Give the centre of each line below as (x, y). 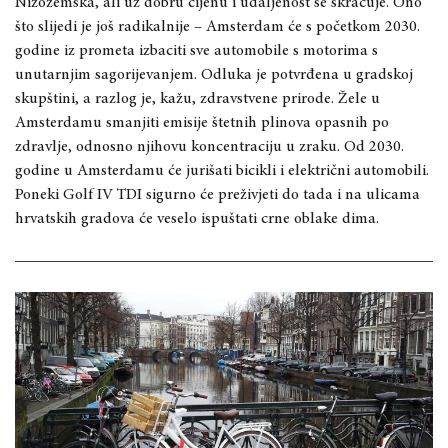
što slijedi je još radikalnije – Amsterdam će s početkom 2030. (217, 26)
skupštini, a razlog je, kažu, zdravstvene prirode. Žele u (197, 98)
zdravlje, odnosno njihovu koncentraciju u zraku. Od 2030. (209, 146)
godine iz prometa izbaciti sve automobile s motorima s (196, 50)
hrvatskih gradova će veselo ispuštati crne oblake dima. (197, 218)
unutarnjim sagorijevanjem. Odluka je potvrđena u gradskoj (214, 74)
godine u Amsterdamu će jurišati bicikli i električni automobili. (222, 170)
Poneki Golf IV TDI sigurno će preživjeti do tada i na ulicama (217, 194)
